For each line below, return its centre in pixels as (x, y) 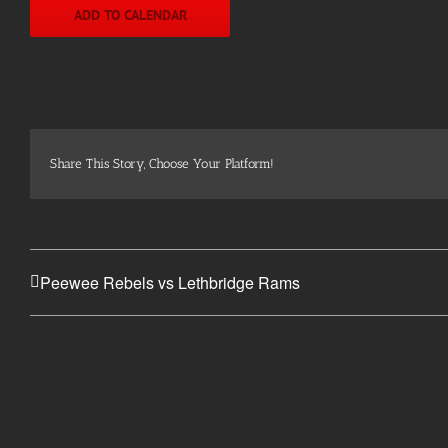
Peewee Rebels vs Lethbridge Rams (170, 283)
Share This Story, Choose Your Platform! (162, 163)
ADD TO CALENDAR (130, 14)
